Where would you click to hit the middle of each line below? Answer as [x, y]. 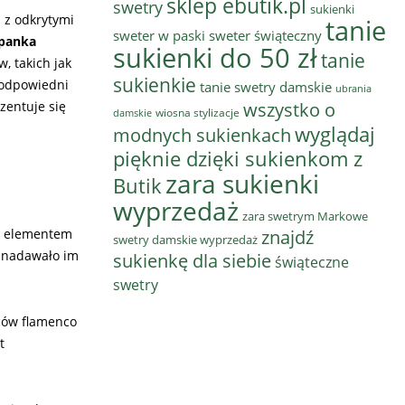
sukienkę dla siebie [192, 261]
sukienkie [155, 85]
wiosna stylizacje [198, 113]
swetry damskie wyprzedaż [185, 240]
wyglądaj [335, 134]
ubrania [353, 89]
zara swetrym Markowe [305, 216]
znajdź [287, 237]
